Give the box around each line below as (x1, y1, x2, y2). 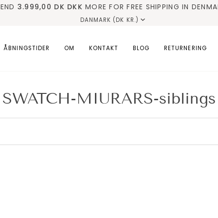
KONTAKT (89, 44, 119, 52)
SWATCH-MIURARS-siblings (2, 89, 216, 108)
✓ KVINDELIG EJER (98, 2, 168, 12)
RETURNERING (164, 44, 207, 52)
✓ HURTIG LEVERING (6, 2, 85, 12)
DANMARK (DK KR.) (80, 16, 139, 24)
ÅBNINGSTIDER (3, 44, 50, 52)
